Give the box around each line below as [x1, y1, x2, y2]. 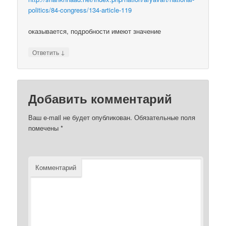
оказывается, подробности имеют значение [28, 26, 161, 36]
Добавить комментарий [28, 89, 173, 107]
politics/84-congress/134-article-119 [28, 5, 132, 15]
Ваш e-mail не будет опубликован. [28, 112, 133, 122]
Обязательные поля [132, 112, 196, 122]
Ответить [32, 48, 61, 57]
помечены [28, 123, 61, 133]
